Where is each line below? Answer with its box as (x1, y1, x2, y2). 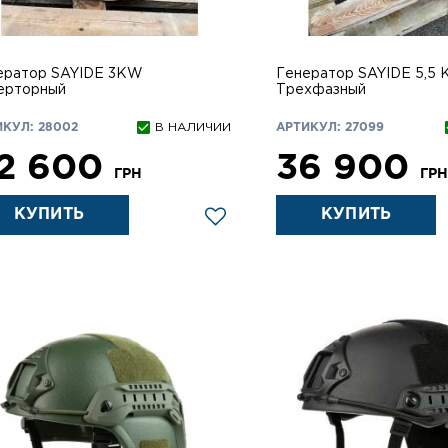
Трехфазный (276, 83, 367, 96)
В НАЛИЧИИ (155, 121, 232, 133)
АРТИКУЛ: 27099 (276, 121, 385, 133)
